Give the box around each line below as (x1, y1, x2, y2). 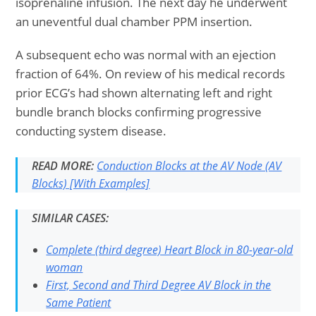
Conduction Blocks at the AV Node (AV (97, 158, 282, 174)
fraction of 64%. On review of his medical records (16, 66, 286, 82)
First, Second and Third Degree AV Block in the (46, 277, 272, 293)
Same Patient (46, 295, 111, 310)
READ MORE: (32, 158, 97, 174)
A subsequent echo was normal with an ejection (16, 47, 276, 63)
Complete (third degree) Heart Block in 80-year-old (46, 242, 293, 257)
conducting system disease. (16, 123, 167, 139)
